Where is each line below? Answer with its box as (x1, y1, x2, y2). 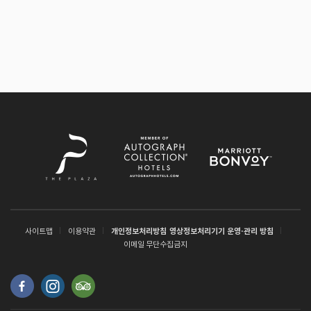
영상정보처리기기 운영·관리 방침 (169, 227, 274, 236)
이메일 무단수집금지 (124, 240, 187, 249)
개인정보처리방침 (111, 227, 167, 236)
